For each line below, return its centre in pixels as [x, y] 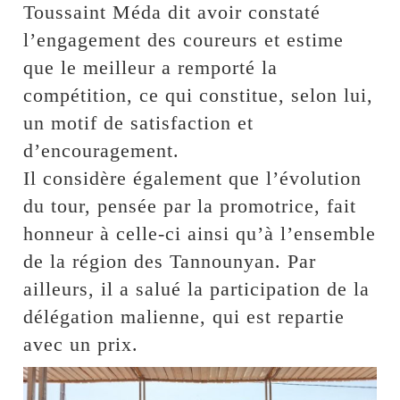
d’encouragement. [102, 150]
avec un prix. [81, 344]
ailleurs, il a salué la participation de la [197, 288]
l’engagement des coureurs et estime [184, 39]
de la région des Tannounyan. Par [170, 261]
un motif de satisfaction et [139, 122]
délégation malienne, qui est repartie [184, 316]
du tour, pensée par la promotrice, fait [190, 205]
